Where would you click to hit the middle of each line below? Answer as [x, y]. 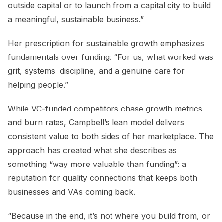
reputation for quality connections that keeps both [103, 178]
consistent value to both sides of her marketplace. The [111, 137]
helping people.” [38, 85]
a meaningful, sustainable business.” [76, 20]
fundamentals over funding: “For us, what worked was [111, 57]
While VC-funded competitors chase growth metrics [105, 109]
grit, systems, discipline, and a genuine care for [96, 71]
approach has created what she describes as [92, 150]
